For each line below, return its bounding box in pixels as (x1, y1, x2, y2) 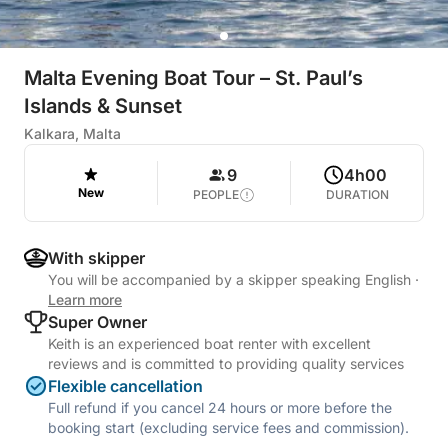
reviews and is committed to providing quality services (48, 355, 404, 372)
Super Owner (48, 312, 147, 332)
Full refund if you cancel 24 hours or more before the (48, 399, 392, 416)
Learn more (48, 291, 122, 308)
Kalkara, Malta (24, 125, 121, 142)
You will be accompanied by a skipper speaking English (48, 271, 415, 288)
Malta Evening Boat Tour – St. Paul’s (24, 66, 363, 90)
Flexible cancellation (48, 376, 203, 396)
